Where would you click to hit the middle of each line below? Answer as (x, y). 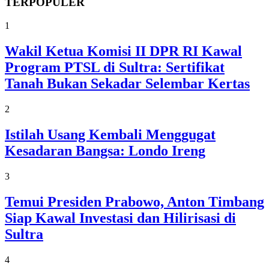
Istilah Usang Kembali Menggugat (110, 134)
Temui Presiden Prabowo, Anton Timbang (134, 201)
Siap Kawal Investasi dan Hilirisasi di (120, 218)
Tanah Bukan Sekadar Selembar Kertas (127, 83)
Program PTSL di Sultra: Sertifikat (115, 67)
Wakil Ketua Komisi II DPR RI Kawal (123, 51)
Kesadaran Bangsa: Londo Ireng (105, 150)
